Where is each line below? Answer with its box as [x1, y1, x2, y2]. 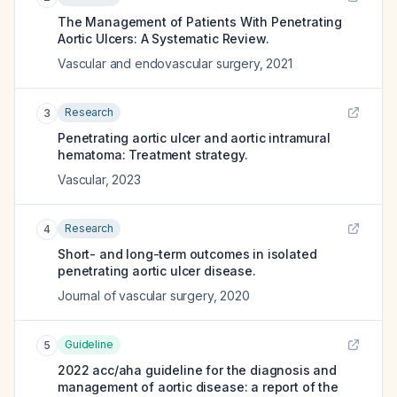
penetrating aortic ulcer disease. [58, 263, 256, 278]
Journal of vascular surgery [58, 288, 214, 303]
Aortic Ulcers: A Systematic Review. [58, 31, 269, 46]
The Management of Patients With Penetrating [58, 14, 343, 29]
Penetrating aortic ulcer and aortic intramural [58, 130, 331, 145]
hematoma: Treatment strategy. [58, 147, 248, 162]
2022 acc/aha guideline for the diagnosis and [58, 362, 337, 378]
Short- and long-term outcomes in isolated [58, 246, 317, 261]
